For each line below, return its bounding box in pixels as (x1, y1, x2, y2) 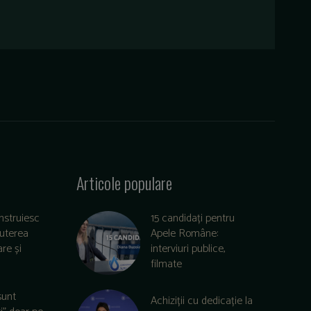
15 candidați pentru (150, 209, 235, 228)
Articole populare (76, 170, 172, 196)
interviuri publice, (150, 239, 226, 259)
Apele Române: (150, 224, 218, 244)
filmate (150, 255, 182, 274)
